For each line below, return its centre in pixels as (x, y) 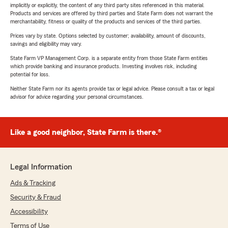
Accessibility (29, 212)
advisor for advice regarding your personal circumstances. (77, 97)
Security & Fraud (36, 198)
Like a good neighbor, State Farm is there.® (86, 133)
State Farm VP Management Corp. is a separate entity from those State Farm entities (109, 58)
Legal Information (41, 167)
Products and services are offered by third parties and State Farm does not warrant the (111, 13)
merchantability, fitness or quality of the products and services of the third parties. (106, 22)
